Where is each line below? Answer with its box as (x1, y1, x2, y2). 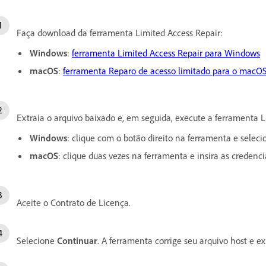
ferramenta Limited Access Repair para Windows (72, 47, 260, 59)
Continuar (57, 235, 97, 247)
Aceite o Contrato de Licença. (17, 197, 131, 209)
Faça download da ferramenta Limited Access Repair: (17, 27, 223, 39)
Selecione (17, 235, 57, 247)
